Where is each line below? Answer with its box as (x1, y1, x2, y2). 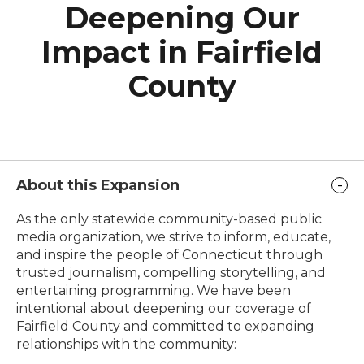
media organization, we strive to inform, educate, (16, 229, 331, 245)
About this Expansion (16, 176, 180, 195)
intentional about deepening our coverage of (16, 301, 311, 317)
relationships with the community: (16, 336, 236, 353)
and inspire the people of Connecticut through (16, 247, 323, 263)
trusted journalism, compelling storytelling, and (16, 265, 326, 281)
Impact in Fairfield (41, 34, 323, 71)
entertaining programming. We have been (16, 283, 291, 299)
